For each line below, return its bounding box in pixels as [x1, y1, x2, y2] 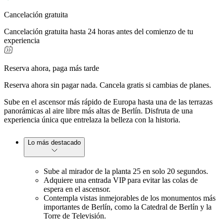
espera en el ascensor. [44, 184, 111, 193]
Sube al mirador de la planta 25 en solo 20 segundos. [44, 166, 208, 175]
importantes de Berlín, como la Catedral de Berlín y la [44, 202, 212, 211]
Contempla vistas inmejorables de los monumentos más [44, 193, 216, 202]
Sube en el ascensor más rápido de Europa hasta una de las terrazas [4, 97, 213, 106]
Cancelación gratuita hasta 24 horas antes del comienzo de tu [4, 27, 193, 36]
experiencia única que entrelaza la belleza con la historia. [4, 115, 180, 124]
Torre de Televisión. [44, 211, 106, 220]
